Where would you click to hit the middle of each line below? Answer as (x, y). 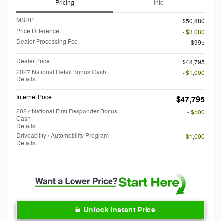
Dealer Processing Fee (47, 42)
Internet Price (34, 97)
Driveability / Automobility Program (62, 135)
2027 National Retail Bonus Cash (61, 72)
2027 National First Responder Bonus (67, 111)
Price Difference (38, 31)
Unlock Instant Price (120, 210)
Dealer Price (33, 61)
